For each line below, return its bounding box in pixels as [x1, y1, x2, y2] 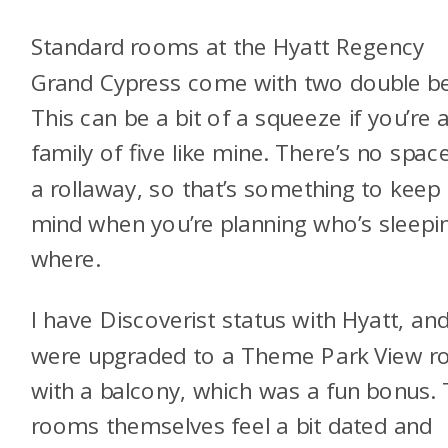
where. [30, 243, 100, 275]
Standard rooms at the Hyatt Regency [30, 31, 425, 63]
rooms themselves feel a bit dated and [30, 410, 433, 442]
